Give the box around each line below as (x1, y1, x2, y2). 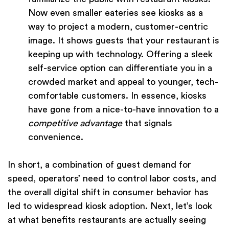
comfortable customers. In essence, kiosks (28, 91, 207, 101)
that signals (122, 119, 172, 128)
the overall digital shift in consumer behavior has (8, 188, 209, 197)
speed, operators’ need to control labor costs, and (8, 174, 216, 184)
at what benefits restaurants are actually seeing (8, 215, 206, 225)
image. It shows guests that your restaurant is (28, 36, 219, 45)
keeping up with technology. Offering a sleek (28, 50, 213, 59)
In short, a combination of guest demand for (8, 160, 191, 170)
